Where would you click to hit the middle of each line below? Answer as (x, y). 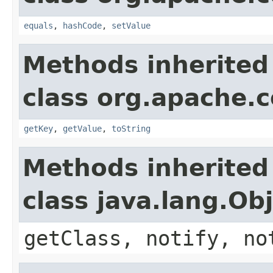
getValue (82, 128)
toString (131, 128)
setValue (131, 25)
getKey (38, 128)
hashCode (82, 25)
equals (38, 25)
